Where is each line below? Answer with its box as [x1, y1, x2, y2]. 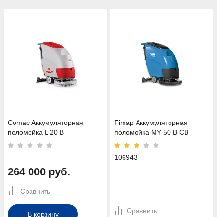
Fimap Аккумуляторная [114, 118, 187, 126]
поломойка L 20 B [8, 128, 64, 136]
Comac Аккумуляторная [8, 118, 83, 126]
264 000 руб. [8, 165, 70, 178]
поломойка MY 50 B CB [114, 128, 188, 136]
